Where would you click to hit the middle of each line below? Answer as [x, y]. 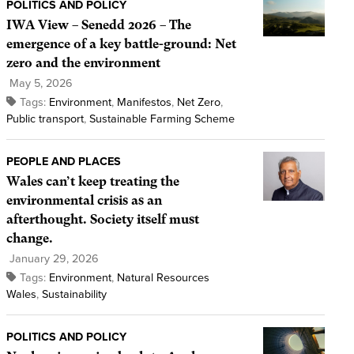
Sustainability [74, 294]
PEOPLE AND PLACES [63, 161]
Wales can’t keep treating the [92, 181]
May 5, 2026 [39, 83]
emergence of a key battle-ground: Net [121, 43]
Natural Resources [163, 277]
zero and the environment [83, 62]
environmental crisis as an [84, 200]
